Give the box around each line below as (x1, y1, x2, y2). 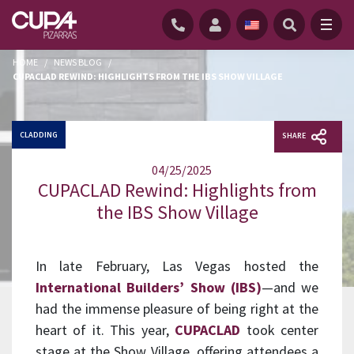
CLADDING (20, 129, 58, 140)
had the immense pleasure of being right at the (36, 299, 318, 318)
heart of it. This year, (36, 320, 175, 339)
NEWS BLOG (54, 56, 102, 68)
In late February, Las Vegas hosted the (36, 256, 318, 275)
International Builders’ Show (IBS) (36, 277, 262, 296)
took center (240, 320, 319, 339)
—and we (261, 277, 318, 296)
